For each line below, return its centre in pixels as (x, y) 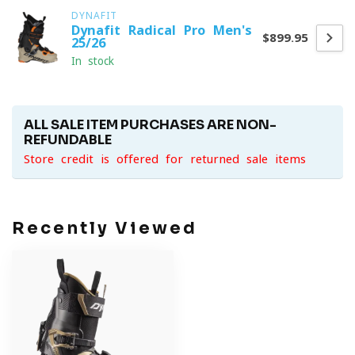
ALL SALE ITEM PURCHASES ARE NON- (150, 125)
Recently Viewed (105, 228)
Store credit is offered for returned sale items (165, 159)
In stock (93, 61)
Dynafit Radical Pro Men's (162, 30)
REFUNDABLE (68, 140)
